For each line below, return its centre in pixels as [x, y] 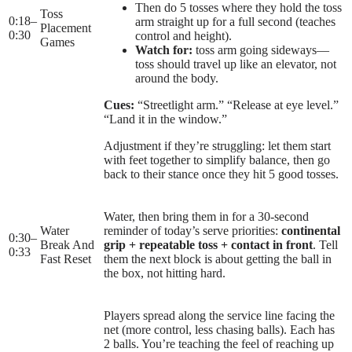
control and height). [183, 36]
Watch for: [164, 50]
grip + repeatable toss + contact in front [208, 245]
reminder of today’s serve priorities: [192, 231]
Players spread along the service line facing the [219, 316]
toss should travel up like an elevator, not [236, 64]
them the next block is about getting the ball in [218, 259]
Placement [66, 28]
